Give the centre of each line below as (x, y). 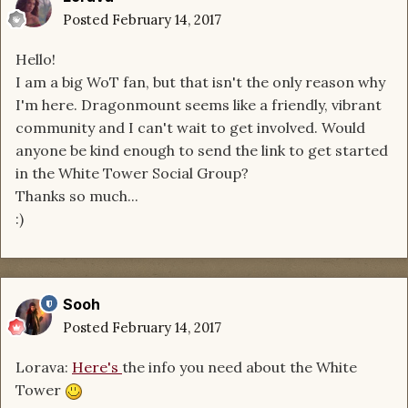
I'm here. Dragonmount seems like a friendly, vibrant (199, 105)
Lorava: (44, 367)
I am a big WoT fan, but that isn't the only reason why (200, 82)
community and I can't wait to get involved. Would (190, 128)
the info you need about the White (240, 367)
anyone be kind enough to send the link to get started (202, 151)
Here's (97, 367)
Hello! (36, 60)
